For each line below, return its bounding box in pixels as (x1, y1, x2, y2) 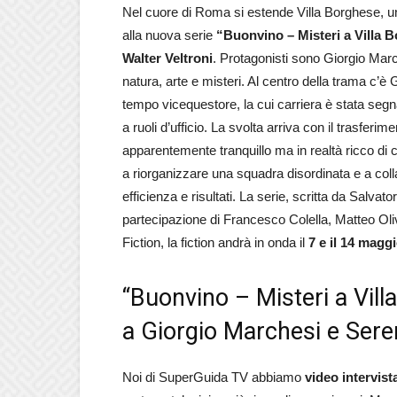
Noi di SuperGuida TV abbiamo (122, 370, 305, 385)
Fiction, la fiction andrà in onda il (122, 235, 305, 250)
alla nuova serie (122, 27, 216, 43)
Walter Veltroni (122, 51, 213, 66)
